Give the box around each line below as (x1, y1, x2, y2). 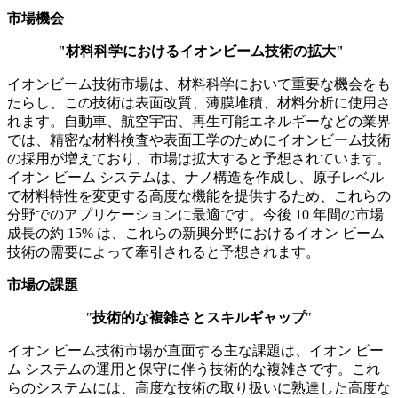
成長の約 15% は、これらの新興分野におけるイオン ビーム (7, 226, 385, 242)
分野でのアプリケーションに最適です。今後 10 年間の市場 (7, 207, 384, 223)
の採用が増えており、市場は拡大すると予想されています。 (7, 151, 391, 167)
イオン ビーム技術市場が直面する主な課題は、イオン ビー (7, 343, 384, 359)
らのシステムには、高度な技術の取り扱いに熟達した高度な (7, 380, 391, 396)
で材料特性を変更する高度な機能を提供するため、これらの (7, 188, 391, 204)
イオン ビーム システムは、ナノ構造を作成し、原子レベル (7, 170, 384, 186)
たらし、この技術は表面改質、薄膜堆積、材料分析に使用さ (7, 95, 391, 111)
